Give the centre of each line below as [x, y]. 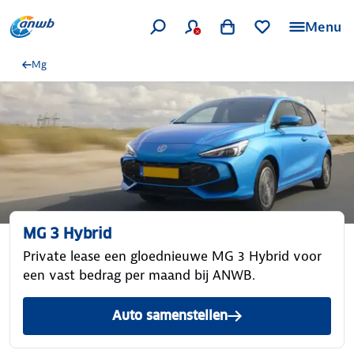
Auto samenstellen [170, 316]
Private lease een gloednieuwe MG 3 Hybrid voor [172, 256]
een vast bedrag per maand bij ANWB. [139, 275]
